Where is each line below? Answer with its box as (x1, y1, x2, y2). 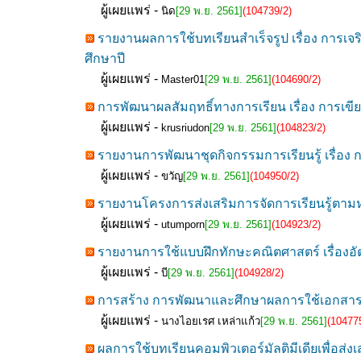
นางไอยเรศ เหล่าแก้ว (161, 315, 260, 327)
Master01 (161, 73, 205, 85)
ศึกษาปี (85, 52, 125, 65)
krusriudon (161, 122, 210, 134)
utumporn (161, 218, 205, 230)
